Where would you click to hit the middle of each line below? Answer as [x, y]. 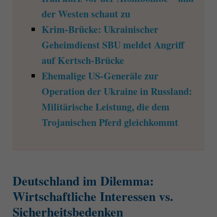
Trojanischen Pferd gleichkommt [110, 123]
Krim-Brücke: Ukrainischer [100, 30]
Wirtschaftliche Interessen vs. [93, 196]
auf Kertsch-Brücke [83, 61]
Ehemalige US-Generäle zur [100, 76]
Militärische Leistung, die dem [105, 107]
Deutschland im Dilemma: [83, 181]
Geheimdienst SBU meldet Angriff [113, 45]
